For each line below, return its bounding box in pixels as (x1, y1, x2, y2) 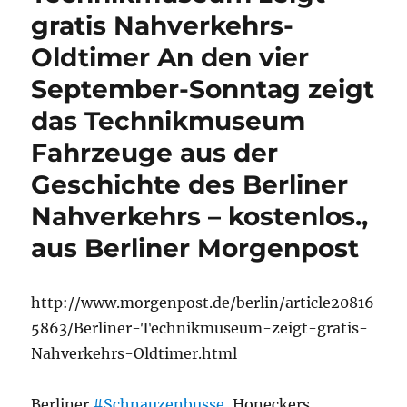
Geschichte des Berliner (31, 169, 349, 200)
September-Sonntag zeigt (31, 74, 375, 104)
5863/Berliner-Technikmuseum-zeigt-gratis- (31, 319, 369, 337)
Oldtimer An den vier (31, 42, 310, 73)
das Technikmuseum (31, 105, 306, 136)
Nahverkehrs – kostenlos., (31, 201, 369, 232)
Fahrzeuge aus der (31, 137, 279, 168)
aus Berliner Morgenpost (31, 233, 360, 263)
